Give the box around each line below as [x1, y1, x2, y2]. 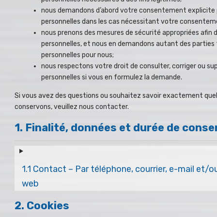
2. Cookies [15, 199, 69, 212]
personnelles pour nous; [41, 50, 114, 59]
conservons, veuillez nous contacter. [15, 102, 129, 111]
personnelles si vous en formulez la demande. [41, 73, 182, 81]
